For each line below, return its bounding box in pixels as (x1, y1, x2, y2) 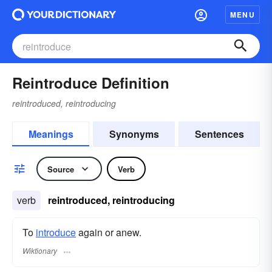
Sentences (194, 127, 244, 141)
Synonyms (109, 127, 159, 141)
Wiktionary (22, 245, 57, 256)
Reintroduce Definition (12, 72, 169, 93)
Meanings (28, 127, 73, 141)
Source (47, 163, 74, 175)
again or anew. (76, 225, 141, 239)
